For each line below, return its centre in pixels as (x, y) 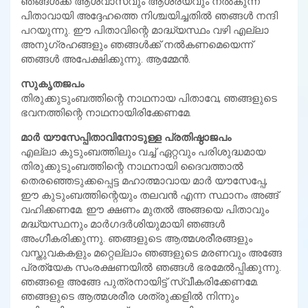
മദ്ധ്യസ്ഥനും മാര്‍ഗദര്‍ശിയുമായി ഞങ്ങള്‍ (123, 224)
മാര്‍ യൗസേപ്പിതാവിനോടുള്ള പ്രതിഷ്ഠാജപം (127, 137)
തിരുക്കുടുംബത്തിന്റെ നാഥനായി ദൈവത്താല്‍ (132, 166)
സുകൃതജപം (54, 84)
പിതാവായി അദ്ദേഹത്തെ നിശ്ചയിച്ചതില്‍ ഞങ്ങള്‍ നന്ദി (149, 15)
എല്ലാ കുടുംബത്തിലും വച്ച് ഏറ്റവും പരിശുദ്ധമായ (143, 152)
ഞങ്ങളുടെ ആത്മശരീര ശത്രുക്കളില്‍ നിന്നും (130, 296)
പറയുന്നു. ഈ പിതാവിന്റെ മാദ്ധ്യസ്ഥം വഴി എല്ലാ (145, 30)
